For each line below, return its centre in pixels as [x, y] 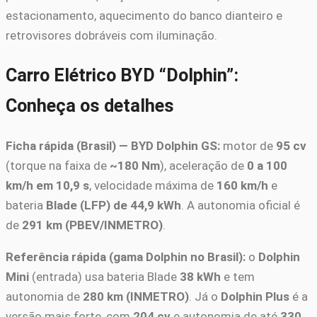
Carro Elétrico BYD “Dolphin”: [122, 75]
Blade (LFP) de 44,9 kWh [114, 206]
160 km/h [242, 186]
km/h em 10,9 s [47, 186]
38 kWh [200, 277]
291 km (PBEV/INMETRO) [92, 225]
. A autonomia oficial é [241, 206]
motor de [248, 146]
